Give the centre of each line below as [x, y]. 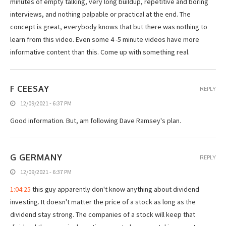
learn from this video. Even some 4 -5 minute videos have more [105, 39]
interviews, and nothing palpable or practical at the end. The [100, 14]
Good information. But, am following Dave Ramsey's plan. [96, 120]
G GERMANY [36, 157]
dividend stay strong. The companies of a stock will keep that [103, 214]
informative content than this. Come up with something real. [100, 52]
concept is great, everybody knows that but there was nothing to [109, 26]
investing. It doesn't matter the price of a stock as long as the [103, 202]
